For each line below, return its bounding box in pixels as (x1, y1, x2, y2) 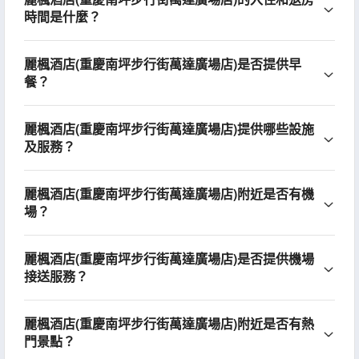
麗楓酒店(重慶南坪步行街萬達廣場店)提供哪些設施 (23, 119, 314, 139)
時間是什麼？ (23, 7, 101, 26)
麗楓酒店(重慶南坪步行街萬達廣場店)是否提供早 (23, 54, 301, 74)
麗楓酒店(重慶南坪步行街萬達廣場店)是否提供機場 (23, 249, 314, 268)
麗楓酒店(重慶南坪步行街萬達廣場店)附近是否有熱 (23, 314, 314, 333)
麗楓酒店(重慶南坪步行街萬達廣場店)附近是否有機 (23, 184, 314, 204)
